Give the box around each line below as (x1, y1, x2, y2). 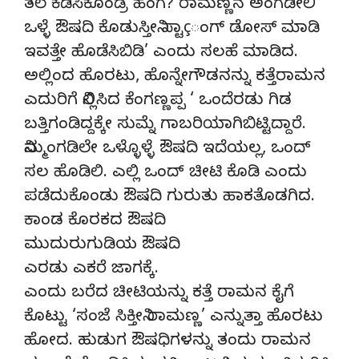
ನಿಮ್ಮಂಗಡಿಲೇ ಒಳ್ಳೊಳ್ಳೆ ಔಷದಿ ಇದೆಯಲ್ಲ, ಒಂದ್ (24, 139, 311, 161)
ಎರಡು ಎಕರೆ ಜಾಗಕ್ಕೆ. (24, 259, 159, 281)
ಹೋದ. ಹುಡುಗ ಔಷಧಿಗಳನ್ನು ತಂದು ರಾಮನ (24, 331, 311, 353)
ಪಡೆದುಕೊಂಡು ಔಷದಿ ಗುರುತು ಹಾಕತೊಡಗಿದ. (24, 187, 315, 209)
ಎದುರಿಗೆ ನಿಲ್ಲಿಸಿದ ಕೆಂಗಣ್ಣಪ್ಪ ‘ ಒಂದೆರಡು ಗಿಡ (24, 91, 292, 113)
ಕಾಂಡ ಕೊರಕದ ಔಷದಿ (24, 211, 166, 233)
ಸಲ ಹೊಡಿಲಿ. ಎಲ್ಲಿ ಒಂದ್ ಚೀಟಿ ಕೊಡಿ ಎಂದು (24, 163, 307, 185)
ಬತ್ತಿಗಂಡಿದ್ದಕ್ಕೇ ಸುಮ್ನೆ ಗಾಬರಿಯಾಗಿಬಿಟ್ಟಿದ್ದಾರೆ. (24, 115, 306, 137)
